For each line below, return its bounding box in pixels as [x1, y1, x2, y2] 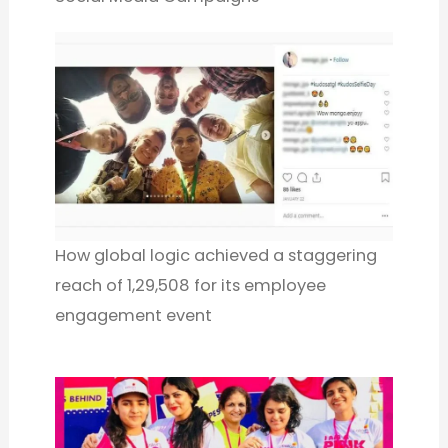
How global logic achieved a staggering [55, 243, 378, 267]
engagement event [55, 303, 213, 327]
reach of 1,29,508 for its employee [55, 273, 327, 297]
